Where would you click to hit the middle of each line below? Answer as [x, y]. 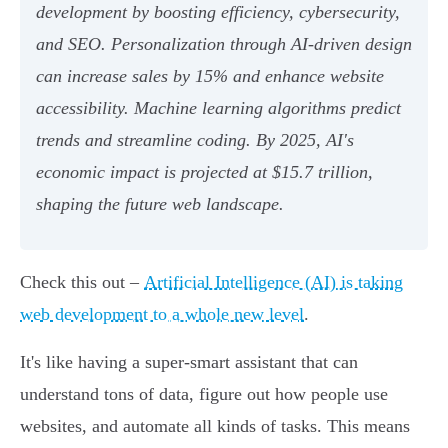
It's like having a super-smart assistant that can [189, 362]
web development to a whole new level [162, 314]
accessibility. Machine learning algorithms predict [218, 108]
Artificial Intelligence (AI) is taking [273, 282]
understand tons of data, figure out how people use [204, 394]
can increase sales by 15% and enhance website [210, 76]
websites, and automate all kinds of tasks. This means [215, 426]
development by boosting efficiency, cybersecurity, [218, 12]
